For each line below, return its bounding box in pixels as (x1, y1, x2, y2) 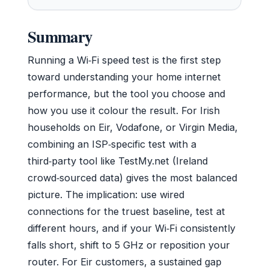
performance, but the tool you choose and (28, 88, 225, 100)
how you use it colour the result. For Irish (28, 104, 220, 117)
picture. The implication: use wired (28, 189, 184, 201)
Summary (28, 25, 92, 49)
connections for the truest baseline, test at (28, 205, 225, 218)
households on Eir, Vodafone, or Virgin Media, (28, 121, 238, 134)
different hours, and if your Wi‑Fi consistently (28, 222, 235, 235)
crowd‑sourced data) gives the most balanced (28, 172, 237, 184)
